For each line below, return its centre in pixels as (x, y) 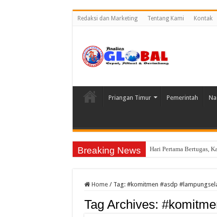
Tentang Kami (165, 18)
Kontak (203, 18)
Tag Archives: (123, 205)
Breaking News (109, 151)
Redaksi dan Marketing (107, 18)
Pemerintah (182, 98)
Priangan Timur (130, 98)
